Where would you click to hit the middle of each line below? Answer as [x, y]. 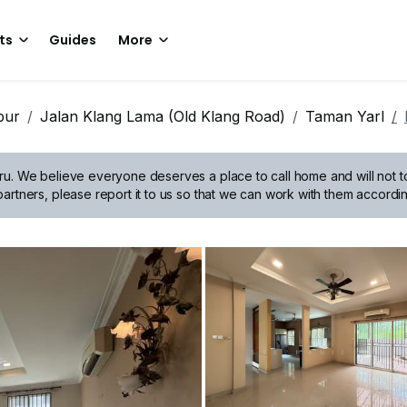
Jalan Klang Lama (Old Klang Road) [163, 116]
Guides [73, 40]
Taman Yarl [345, 116]
